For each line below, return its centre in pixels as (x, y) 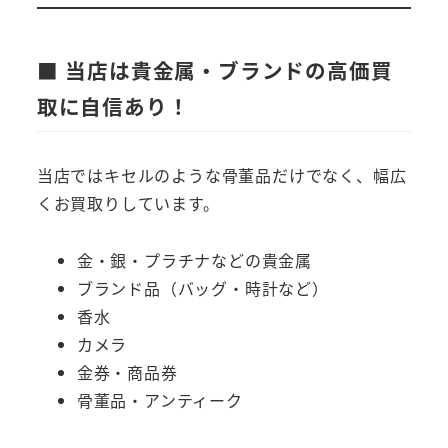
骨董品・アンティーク (159, 399)
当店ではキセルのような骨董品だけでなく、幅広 (221, 174)
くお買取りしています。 (128, 202)
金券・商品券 (127, 371)
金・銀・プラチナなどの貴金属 (194, 259)
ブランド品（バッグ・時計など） (202, 287)
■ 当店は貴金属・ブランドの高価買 (214, 69)
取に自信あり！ (113, 105)
